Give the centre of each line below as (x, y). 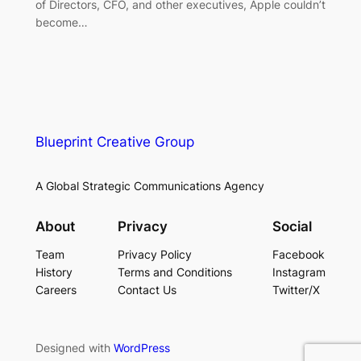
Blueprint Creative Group (114, 142)
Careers (56, 289)
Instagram (299, 272)
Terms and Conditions (174, 272)
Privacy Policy (154, 254)
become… (61, 22)
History (54, 272)
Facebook (299, 254)
